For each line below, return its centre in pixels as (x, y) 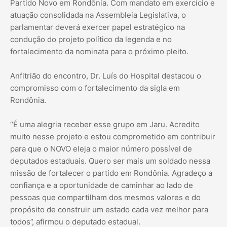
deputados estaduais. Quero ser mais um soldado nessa (110, 161)
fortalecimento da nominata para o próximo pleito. (99, 52)
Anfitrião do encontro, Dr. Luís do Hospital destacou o (106, 76)
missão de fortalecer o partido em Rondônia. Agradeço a (111, 173)
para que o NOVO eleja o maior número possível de (101, 149)
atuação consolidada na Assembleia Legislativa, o (98, 15)
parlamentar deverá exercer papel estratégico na (98, 27)
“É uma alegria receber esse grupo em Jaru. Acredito (105, 125)
